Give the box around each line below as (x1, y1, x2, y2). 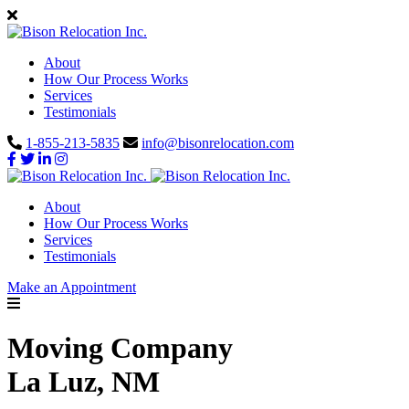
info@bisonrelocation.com (142, 135, 294, 151)
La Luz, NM (7, 365, 160, 399)
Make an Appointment (7, 279, 136, 295)
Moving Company (7, 331, 233, 365)
